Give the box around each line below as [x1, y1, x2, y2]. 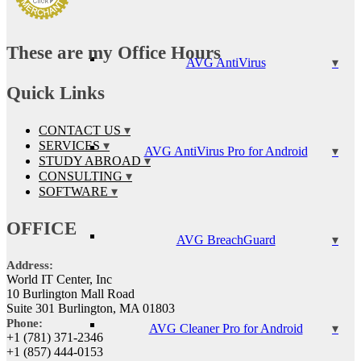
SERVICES [39, 138, 100, 152]
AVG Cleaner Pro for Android [148, 322, 303, 335]
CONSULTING [39, 168, 122, 183]
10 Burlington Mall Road [6, 286, 135, 301]
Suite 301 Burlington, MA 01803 [6, 301, 175, 315]
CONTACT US [39, 122, 121, 137]
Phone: [6, 316, 43, 330]
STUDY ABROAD [39, 153, 141, 168]
